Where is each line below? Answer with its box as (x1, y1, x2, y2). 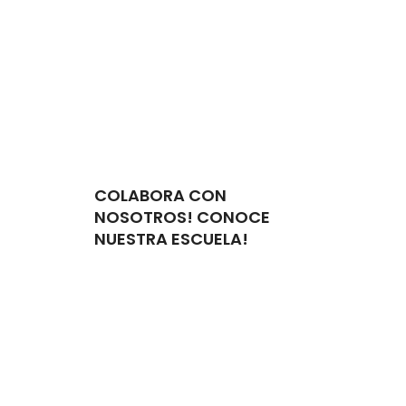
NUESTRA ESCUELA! (94, 227, 248, 251)
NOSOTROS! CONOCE (94, 206, 270, 229)
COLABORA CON (94, 184, 227, 208)
